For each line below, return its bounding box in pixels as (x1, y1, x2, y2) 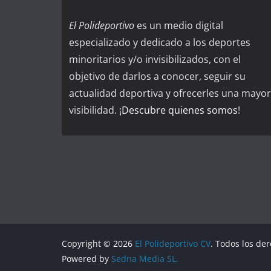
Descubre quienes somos (122, 103, 238, 117)
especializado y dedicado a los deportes (69, 36, 250, 50)
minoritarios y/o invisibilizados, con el (69, 53, 241, 67)
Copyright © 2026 (62, 238, 135, 250)
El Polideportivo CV (135, 238, 211, 250)
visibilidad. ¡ (69, 103, 122, 117)
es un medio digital (134, 19, 223, 33)
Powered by (62, 253, 111, 265)
